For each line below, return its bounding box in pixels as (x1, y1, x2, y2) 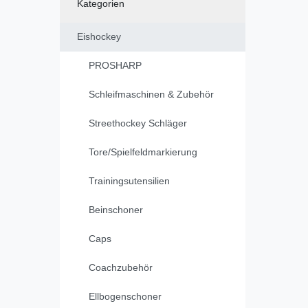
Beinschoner (89, 204, 143, 216)
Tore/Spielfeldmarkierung (89, 146, 197, 158)
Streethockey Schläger (89, 118, 187, 129)
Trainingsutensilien (89, 175, 170, 187)
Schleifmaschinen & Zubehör (89, 89, 214, 100)
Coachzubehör (89, 262, 153, 274)
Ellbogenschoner (89, 291, 162, 302)
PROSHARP (89, 60, 142, 71)
